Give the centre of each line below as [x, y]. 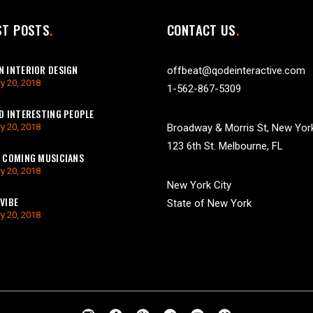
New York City [199, 185]
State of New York [209, 203]
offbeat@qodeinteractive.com [236, 71]
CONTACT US [202, 29]
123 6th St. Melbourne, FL [225, 146]
